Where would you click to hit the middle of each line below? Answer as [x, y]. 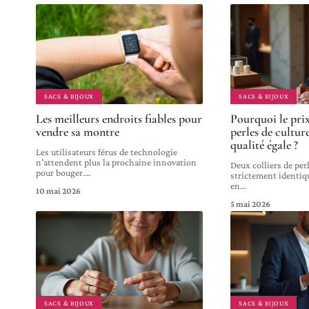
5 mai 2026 [251, 203]
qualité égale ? [265, 144]
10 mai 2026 [58, 190]
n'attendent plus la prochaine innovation [116, 162]
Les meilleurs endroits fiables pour [119, 118]
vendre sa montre [78, 131]
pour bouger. [60, 172]
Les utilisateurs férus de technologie [107, 151]
